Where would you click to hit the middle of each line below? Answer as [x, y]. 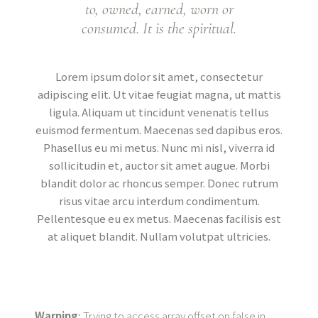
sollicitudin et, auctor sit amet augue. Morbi [159, 165]
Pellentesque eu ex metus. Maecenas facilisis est [159, 218]
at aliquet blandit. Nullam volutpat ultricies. [159, 236]
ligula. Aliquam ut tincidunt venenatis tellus [159, 112]
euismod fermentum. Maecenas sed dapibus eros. [159, 130]
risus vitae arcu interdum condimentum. [159, 201]
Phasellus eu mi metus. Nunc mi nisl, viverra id [159, 147]
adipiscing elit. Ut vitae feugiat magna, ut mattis [159, 94]
